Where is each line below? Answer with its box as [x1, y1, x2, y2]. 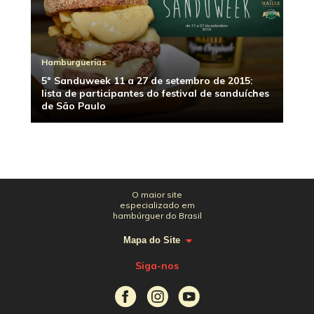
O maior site [132, 189, 182, 200]
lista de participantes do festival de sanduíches [41, 87, 269, 100]
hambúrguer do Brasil [112, 210, 202, 221]
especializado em [119, 200, 195, 210]
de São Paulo [41, 100, 106, 113]
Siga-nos [135, 259, 179, 272]
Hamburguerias [41, 57, 107, 68]
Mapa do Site [123, 235, 180, 245]
